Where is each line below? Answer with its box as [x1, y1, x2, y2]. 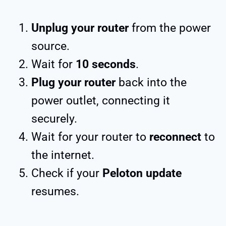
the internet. [31, 148, 94, 162]
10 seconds [76, 57, 136, 71]
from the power [129, 21, 211, 35]
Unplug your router [31, 21, 129, 35]
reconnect [149, 130, 201, 144]
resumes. [31, 184, 79, 198]
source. [31, 39, 70, 53]
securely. [31, 111, 77, 126]
